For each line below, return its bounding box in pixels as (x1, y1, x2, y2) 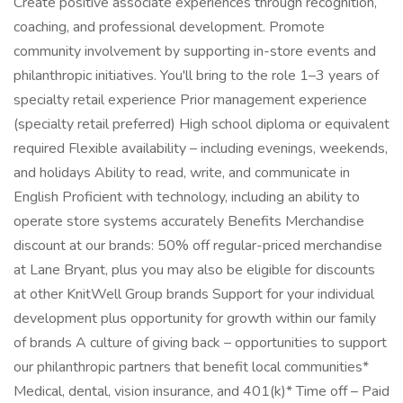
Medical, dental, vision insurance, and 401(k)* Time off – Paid (13, 381, 390, 401)
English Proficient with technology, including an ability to (13, 187, 360, 207)
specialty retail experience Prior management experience (13, 90, 367, 110)
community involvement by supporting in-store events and (13, 41, 376, 61)
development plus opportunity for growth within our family (13, 309, 376, 328)
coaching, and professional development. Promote (13, 17, 325, 37)
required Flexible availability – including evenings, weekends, (13, 139, 388, 158)
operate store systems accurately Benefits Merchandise (13, 211, 364, 231)
